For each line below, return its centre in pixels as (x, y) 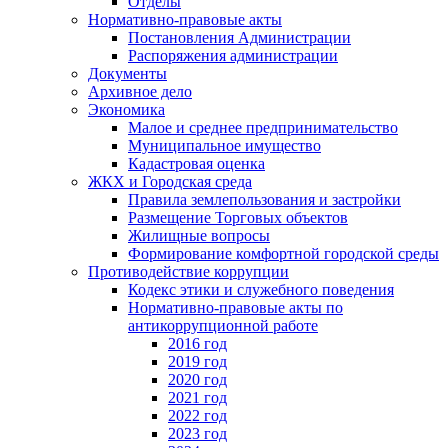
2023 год (197, 433)
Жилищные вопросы (199, 235)
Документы (127, 73)
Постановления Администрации (239, 37)
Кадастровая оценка (196, 163)
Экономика (126, 109)
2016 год (197, 343)
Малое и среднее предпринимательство (263, 127)
